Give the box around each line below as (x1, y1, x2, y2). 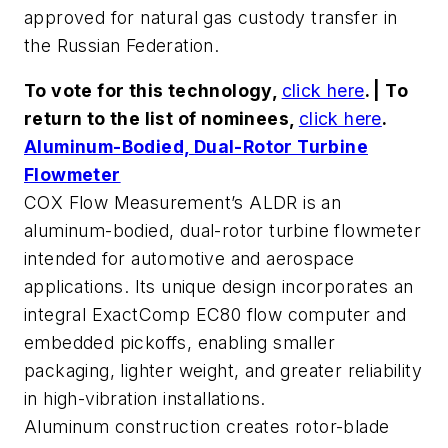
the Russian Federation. (24, 34, 220, 56)
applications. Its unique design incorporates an (24, 276, 414, 298)
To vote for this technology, (24, 80, 282, 102)
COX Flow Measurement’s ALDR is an (24, 192, 342, 214)
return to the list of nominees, (24, 108, 299, 130)
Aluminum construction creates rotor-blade (24, 416, 390, 438)
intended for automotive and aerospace (24, 248, 355, 270)
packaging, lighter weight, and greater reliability (24, 360, 422, 382)
